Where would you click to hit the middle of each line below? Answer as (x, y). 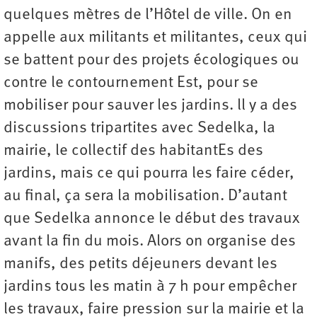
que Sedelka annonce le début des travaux (152, 219)
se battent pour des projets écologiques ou (151, 61)
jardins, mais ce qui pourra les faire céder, (149, 174)
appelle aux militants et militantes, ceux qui (155, 38)
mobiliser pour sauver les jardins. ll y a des (150, 106)
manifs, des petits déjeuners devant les (140, 265)
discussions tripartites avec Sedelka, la (139, 129)
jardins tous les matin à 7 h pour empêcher (150, 287)
